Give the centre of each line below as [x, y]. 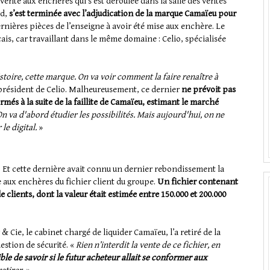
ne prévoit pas [209, 90]
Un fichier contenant [198, 182]
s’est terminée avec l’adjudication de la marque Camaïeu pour [123, 14]
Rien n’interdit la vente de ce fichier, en [148, 245]
